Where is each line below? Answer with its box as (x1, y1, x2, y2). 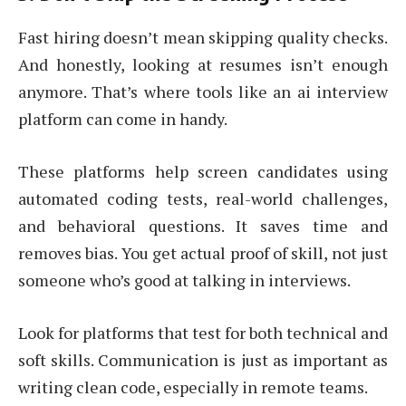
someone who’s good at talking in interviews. (18, 268, 351, 291)
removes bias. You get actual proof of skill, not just (18, 241, 388, 264)
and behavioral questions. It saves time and (18, 214, 388, 237)
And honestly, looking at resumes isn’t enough (18, 53, 388, 76)
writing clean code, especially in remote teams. (18, 375, 368, 398)
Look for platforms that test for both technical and (18, 321, 388, 343)
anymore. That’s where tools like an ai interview (18, 81, 388, 103)
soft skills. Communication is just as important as (18, 348, 388, 371)
